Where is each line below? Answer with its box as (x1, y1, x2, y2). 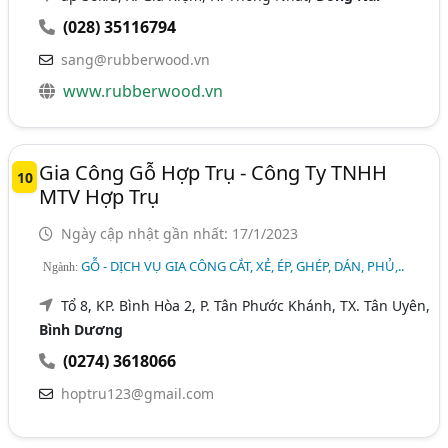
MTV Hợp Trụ (39, 182, 160, 210)
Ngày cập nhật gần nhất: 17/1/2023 (57, 223, 299, 243)
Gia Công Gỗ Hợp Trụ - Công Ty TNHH (39, 158, 388, 186)
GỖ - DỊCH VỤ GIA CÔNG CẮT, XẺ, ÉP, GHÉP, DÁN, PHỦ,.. (81, 256, 405, 275)
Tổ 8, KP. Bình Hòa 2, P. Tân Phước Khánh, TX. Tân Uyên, (61, 295, 431, 315)
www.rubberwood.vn (63, 79, 224, 102)
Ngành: (43, 259, 82, 274)
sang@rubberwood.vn (61, 49, 211, 69)
